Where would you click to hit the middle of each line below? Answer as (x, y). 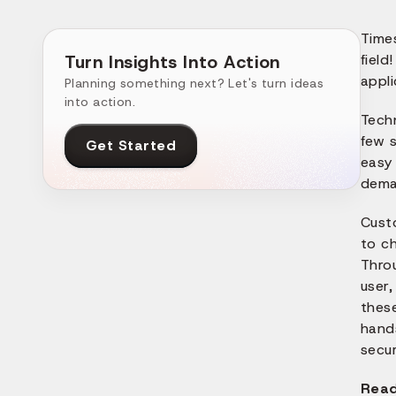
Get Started (131, 146)
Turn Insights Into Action (172, 61)
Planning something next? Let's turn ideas (194, 83)
